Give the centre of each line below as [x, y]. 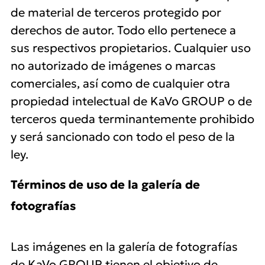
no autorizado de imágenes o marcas [113, 66]
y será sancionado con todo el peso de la [123, 137]
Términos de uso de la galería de [105, 185]
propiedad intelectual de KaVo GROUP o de [131, 101]
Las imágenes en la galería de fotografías [124, 247]
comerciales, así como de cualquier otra [120, 83]
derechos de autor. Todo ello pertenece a [123, 30]
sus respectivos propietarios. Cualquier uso [131, 48]
